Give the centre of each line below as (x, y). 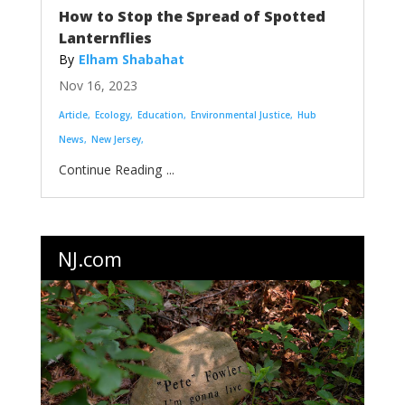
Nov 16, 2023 (98, 85)
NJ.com (89, 258)
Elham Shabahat (131, 59)
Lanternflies (105, 38)
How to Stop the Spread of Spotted (192, 16)
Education (160, 114)
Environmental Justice (240, 114)
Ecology (112, 114)
